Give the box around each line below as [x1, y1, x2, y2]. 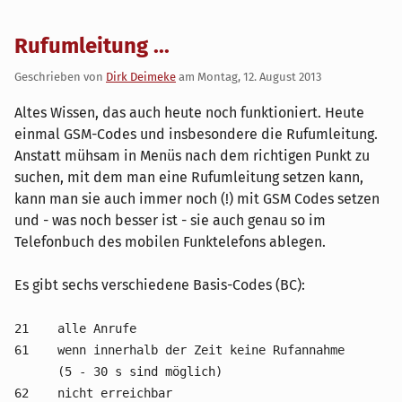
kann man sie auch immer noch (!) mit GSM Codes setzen [14, 189, 380, 207]
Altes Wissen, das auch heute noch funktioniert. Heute [14, 103, 364, 121]
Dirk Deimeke [106, 69, 176, 83]
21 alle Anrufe [14, 320, 136, 336]
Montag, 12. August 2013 [197, 69, 321, 83]
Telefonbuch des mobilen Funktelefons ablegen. [14, 232, 326, 250]
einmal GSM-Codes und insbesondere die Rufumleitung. [14, 125, 378, 143]
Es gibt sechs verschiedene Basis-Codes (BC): [14, 275, 305, 293]
